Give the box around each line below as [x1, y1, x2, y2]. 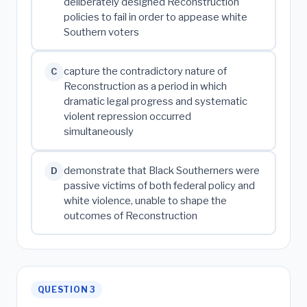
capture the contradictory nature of [63, 65, 227, 78]
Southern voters [63, 26, 139, 39]
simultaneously [63, 125, 134, 138]
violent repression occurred [63, 110, 191, 123]
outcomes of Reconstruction [63, 210, 197, 223]
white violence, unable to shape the [63, 195, 227, 208]
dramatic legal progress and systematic [63, 95, 247, 108]
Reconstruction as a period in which [63, 80, 227, 93]
